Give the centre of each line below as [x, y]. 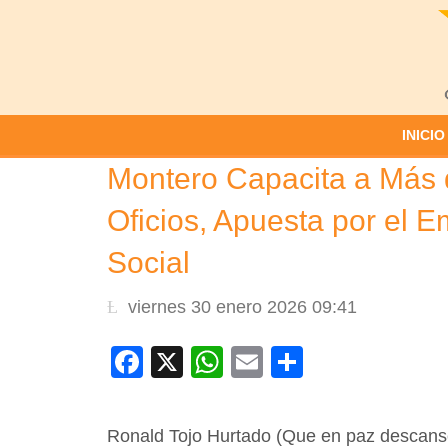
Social [148, 262]
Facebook [214, 362]
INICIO [423, 135]
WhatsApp [297, 362]
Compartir [374, 362]
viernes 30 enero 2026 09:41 [242, 306]
